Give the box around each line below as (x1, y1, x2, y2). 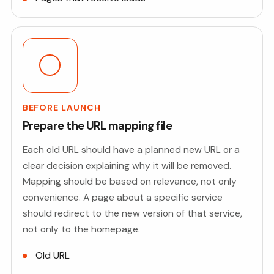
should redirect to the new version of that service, (22, 207, 242, 220)
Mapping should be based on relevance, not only (22, 175, 237, 188)
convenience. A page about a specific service (22, 191, 223, 204)
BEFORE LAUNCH (22, 102, 102, 113)
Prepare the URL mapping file (22, 118, 172, 133)
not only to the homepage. (22, 223, 140, 235)
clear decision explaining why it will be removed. (22, 159, 231, 172)
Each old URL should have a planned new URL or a (22, 143, 240, 156)
